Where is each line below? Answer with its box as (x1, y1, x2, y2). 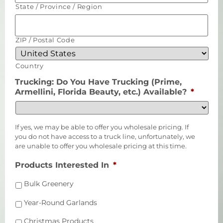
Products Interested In (15, 160, 109, 170)
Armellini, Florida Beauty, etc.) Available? (15, 87, 187, 97)
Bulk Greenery (24, 179, 74, 189)
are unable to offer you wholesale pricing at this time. (15, 142, 187, 150)
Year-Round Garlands (24, 198, 97, 207)
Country (15, 62, 44, 70)
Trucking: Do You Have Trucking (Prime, (15, 77, 182, 87)
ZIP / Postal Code (15, 36, 75, 44)
